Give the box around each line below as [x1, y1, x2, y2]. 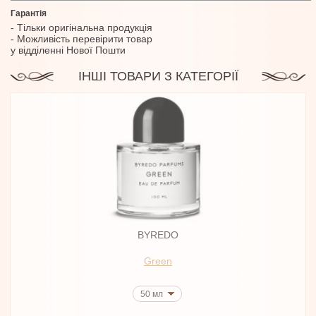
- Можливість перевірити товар [11, 33, 152, 44]
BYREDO [138, 229, 178, 241]
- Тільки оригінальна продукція [11, 22, 152, 33]
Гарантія [11, 8, 47, 18]
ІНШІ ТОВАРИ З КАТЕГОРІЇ [78, 69, 238, 83]
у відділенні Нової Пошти [11, 44, 126, 56]
